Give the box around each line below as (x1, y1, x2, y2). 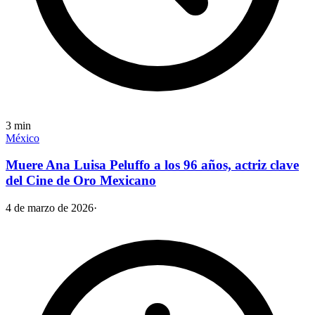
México (6, 131, 39, 144)
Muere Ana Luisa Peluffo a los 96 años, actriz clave (6, 157, 299, 173)
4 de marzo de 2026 (6, 201, 94, 214)
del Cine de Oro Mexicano (6, 173, 156, 188)
